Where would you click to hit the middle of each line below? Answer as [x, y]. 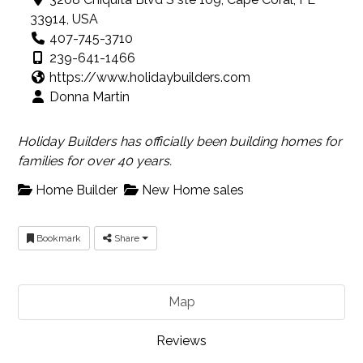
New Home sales [192, 190]
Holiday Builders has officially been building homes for [180, 142]
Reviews [181, 340]
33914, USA [64, 19]
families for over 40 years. [95, 161]
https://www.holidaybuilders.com [150, 78]
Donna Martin [90, 97]
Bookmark [58, 238]
